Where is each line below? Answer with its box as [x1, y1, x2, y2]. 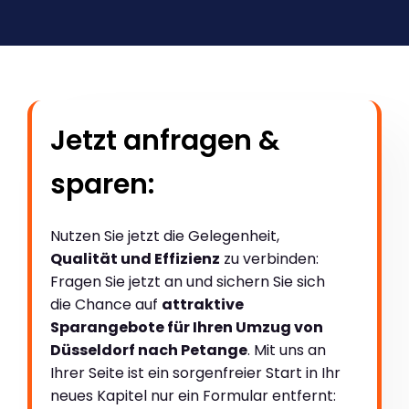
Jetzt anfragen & [50, 121, 280, 161]
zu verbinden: [220, 248, 319, 270]
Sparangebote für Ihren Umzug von [50, 317, 323, 339]
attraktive [162, 294, 244, 316]
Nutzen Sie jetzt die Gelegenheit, [50, 225, 279, 247]
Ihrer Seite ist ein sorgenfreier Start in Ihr [50, 362, 341, 384]
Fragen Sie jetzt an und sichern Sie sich [50, 271, 325, 293]
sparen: [50, 165, 154, 204]
